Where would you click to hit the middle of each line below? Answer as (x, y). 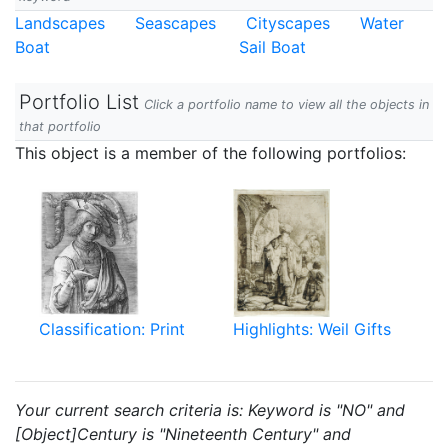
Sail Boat (272, 47)
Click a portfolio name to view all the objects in (286, 104)
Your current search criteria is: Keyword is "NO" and (210, 410)
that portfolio (60, 126)
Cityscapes (288, 23)
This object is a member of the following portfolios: (210, 153)
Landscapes (60, 23)
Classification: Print (112, 329)
